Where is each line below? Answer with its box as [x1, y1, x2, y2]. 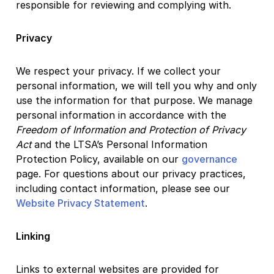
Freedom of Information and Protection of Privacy [16, 123, 246, 136]
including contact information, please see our [16, 182, 230, 194]
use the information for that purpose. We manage [16, 94, 253, 106]
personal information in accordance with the [16, 108, 226, 121]
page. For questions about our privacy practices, [16, 167, 246, 180]
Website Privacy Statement [16, 196, 145, 209]
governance [182, 152, 237, 165]
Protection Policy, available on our [16, 152, 182, 165]
